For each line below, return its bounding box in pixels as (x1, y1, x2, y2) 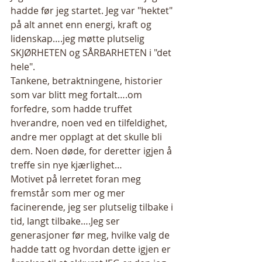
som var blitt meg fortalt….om (11, 88, 144, 101)
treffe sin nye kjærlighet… (11, 158, 125, 171)
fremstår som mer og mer (11, 187, 127, 199)
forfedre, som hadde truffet (11, 102, 135, 115)
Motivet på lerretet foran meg (11, 173, 143, 185)
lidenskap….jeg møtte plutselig (11, 32, 147, 45)
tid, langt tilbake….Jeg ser (11, 215, 122, 227)
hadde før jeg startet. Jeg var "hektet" (11, 4, 175, 17)
